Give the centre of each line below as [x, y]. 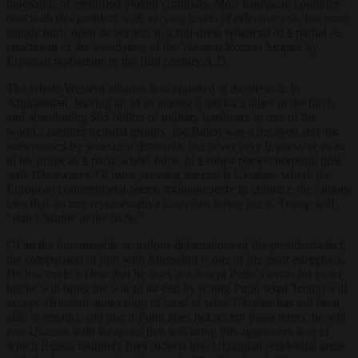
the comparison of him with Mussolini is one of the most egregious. [175, 259]
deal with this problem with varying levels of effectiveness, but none [178, 18]
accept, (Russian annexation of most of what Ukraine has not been [173, 302]
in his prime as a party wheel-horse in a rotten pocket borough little [174, 160]
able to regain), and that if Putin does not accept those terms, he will [176, 316]
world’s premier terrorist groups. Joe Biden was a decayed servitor [173, 131]
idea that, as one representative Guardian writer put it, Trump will [170, 203]
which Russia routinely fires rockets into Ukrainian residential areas [176, 345]
